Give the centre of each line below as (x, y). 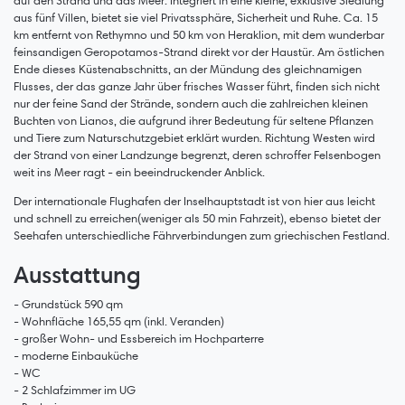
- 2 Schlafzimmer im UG (75, 390)
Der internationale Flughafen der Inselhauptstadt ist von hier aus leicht (194, 201)
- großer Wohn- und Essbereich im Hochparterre (139, 338)
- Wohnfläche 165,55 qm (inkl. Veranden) (119, 321)
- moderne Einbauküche (76, 355)
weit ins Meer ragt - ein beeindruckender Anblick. (139, 172)
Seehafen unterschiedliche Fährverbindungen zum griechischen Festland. (202, 235)
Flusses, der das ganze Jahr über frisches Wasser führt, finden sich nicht (197, 86)
